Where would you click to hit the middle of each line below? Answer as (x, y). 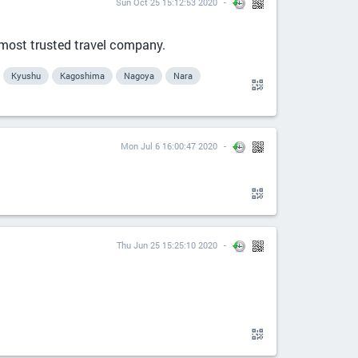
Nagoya (139, 76)
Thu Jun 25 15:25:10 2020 (167, 245)
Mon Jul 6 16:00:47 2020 (169, 146)
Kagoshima (82, 76)
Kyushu (26, 76)
